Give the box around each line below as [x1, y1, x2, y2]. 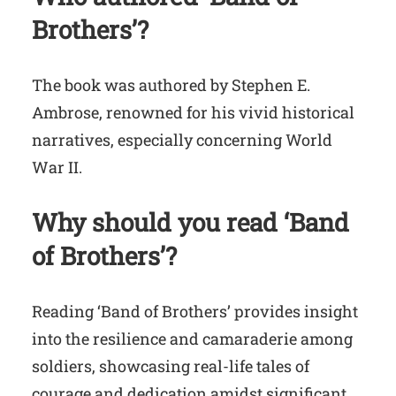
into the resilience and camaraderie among [32, 328, 353, 350]
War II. [32, 156, 82, 179]
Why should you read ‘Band [32, 206, 349, 240]
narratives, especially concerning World [32, 129, 332, 151]
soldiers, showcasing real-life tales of [32, 355, 309, 377]
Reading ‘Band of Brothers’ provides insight [32, 301, 358, 323]
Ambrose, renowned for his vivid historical [32, 102, 354, 124]
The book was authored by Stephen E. [32, 74, 310, 96]
